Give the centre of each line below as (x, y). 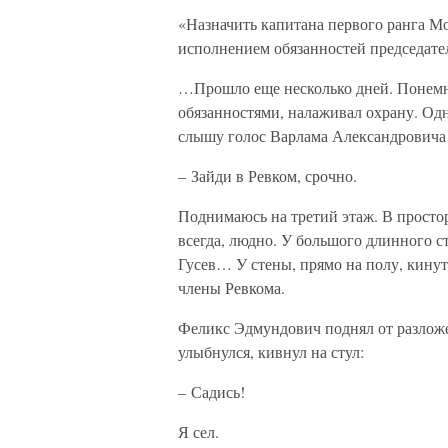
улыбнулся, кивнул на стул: (271, 351)
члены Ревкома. (231, 287)
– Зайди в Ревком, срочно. (267, 175)
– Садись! (211, 391)
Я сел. (198, 431)
